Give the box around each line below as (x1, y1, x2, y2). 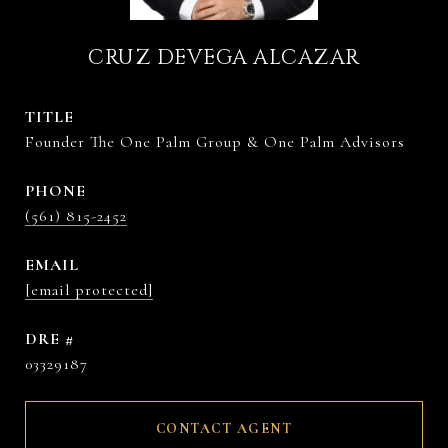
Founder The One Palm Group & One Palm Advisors (25, 132, 405, 152)
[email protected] (25, 280, 153, 300)
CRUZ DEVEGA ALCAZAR (88, 44, 360, 72)
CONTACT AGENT (155, 420, 293, 437)
